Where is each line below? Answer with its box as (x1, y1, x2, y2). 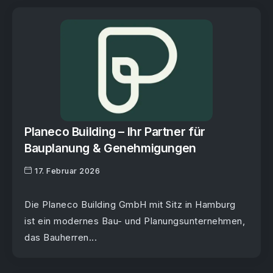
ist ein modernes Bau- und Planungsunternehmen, (24, 215, 245, 227)
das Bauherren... (24, 232, 97, 244)
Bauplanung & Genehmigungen (24, 140, 196, 155)
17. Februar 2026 (35, 166, 100, 176)
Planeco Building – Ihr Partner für (24, 124, 205, 139)
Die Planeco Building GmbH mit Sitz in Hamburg (24, 199, 236, 211)
